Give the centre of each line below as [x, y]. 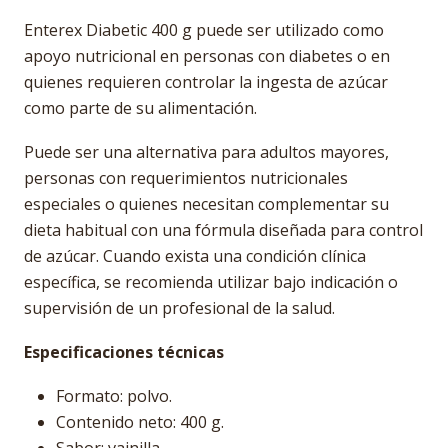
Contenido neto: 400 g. [140, 422]
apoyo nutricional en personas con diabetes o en [207, 56]
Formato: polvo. [114, 396]
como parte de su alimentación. [140, 108]
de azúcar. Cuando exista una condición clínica [195, 256]
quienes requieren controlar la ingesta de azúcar [206, 82]
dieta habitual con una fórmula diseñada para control [223, 230]
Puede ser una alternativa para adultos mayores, [206, 152]
